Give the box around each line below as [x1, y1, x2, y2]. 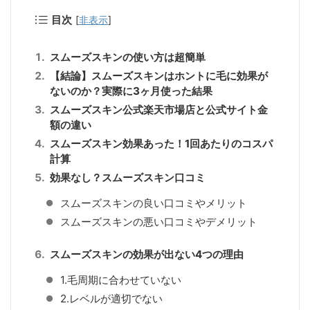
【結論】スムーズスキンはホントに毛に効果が [50, 69, 268, 82]
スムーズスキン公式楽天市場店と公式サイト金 [50, 102, 268, 116]
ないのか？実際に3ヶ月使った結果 [50, 84, 213, 98]
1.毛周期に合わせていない [60, 273, 182, 286]
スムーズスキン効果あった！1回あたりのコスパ [50, 136, 273, 150]
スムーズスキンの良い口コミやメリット [60, 196, 248, 210]
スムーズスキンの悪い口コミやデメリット [60, 215, 258, 228]
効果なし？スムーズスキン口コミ [50, 170, 206, 184]
